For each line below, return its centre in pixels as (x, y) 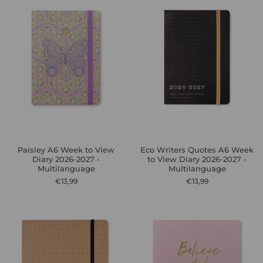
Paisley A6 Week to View (66, 150)
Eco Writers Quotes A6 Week (197, 150)
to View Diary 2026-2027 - (197, 159)
